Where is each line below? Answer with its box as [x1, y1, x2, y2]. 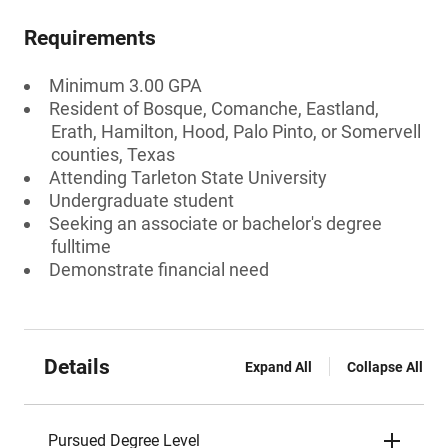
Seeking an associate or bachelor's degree [49, 213, 382, 234]
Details [44, 355, 110, 379]
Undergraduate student [49, 190, 234, 211]
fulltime [51, 236, 111, 257]
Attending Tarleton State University [49, 167, 327, 188]
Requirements [24, 26, 156, 50]
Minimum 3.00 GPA [49, 75, 202, 96]
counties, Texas [51, 144, 175, 165]
